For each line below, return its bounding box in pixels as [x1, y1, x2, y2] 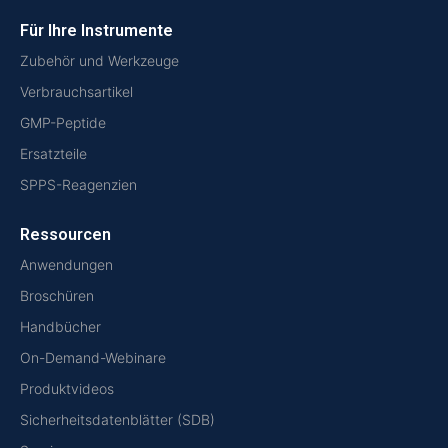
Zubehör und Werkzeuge [20, 52, 179, 70]
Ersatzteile [20, 145, 87, 163]
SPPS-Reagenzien [20, 176, 137, 194]
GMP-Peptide [20, 114, 106, 132]
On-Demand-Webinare [20, 349, 166, 367]
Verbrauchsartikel [20, 83, 133, 101]
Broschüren [20, 287, 94, 305]
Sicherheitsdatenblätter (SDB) [20, 411, 215, 429]
